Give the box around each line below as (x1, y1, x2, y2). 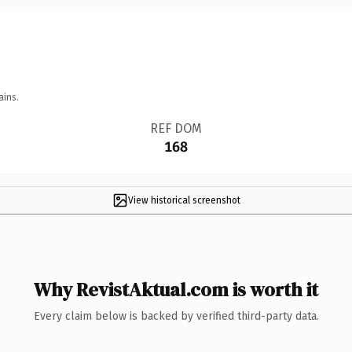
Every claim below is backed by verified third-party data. (33, 309, 319, 323)
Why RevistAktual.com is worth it (34, 276, 318, 302)
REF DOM (149, 120, 202, 136)
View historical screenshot (127, 194, 240, 206)
